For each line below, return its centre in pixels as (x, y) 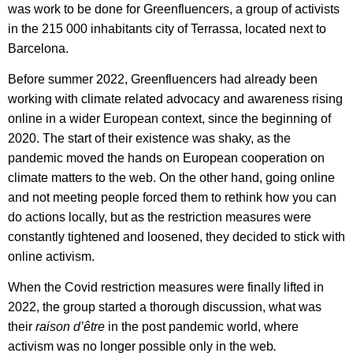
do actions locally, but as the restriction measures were (160, 217)
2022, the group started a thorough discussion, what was (165, 307)
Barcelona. (38, 48)
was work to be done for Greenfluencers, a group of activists (174, 9)
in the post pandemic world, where (203, 327)
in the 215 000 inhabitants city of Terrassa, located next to (167, 28)
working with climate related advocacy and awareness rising (175, 98)
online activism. (51, 256)
